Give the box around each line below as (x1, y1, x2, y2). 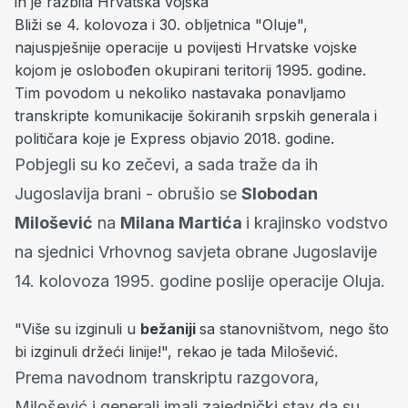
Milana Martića (120, 212, 246, 232)
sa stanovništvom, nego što (199, 319, 389, 338)
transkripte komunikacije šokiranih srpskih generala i (15, 106, 377, 125)
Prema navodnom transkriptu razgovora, (15, 367, 319, 387)
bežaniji (140, 319, 199, 338)
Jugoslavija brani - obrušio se (15, 183, 241, 203)
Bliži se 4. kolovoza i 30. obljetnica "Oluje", (15, 15, 308, 34)
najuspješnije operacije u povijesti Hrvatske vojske (15, 37, 357, 56)
